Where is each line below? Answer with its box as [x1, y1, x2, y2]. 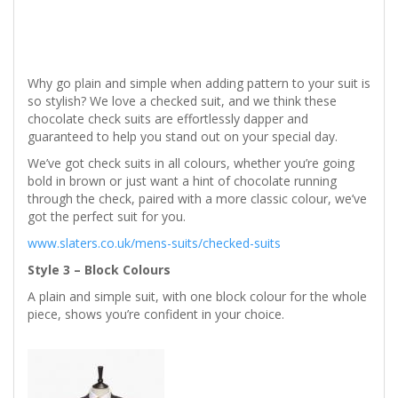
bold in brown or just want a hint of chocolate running [28, 172, 337, 190]
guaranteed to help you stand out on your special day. [28, 128, 338, 146]
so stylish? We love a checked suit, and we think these [28, 92, 337, 110]
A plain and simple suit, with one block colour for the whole [28, 288, 367, 306]
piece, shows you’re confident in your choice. [28, 306, 284, 323]
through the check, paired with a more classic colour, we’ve [28, 190, 367, 208]
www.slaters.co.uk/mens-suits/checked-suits [28, 235, 284, 252]
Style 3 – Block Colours [28, 261, 171, 279]
